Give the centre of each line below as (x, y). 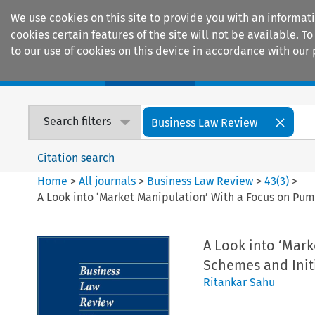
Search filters (78, 122)
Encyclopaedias (259, 71)
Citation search (76, 157)
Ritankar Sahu (239, 282)
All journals (109, 181)
